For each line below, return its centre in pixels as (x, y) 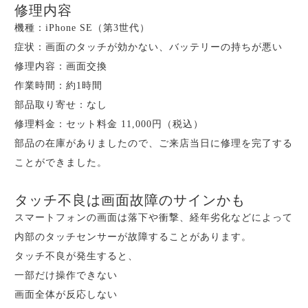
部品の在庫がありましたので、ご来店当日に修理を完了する (154, 143)
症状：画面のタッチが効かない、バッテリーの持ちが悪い (148, 47)
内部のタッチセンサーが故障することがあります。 (133, 236)
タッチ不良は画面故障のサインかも (130, 200)
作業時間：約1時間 (58, 85)
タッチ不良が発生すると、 (76, 256)
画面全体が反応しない (66, 294)
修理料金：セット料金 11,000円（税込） (109, 124)
